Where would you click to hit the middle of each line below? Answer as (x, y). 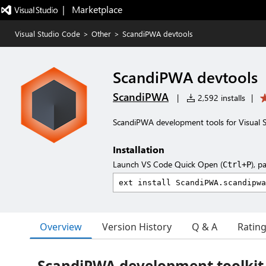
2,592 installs (220, 98)
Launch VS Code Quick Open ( (168, 164)
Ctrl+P (237, 164)
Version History (137, 227)
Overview (61, 227)
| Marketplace (92, 9)
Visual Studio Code (47, 34)
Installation (139, 149)
